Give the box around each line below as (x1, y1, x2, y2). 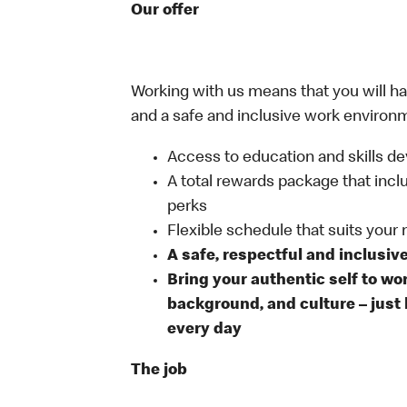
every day (167, 322, 242, 338)
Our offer (131, 3, 199, 19)
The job (131, 362, 187, 379)
